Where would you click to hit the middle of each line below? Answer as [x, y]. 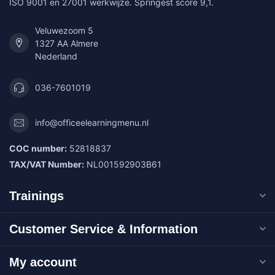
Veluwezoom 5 [64, 30]
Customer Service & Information [103, 229]
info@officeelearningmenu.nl [92, 123]
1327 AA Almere [67, 43]
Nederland [56, 56]
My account [43, 262]
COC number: [38, 148]
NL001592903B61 [123, 164]
